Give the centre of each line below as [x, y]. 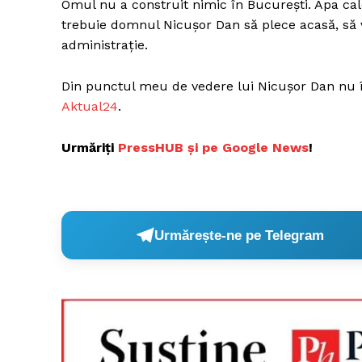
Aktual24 [90, 107]
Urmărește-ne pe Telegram [240, 235]
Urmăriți [90, 148]
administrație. [105, 45]
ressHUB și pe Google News [218, 148]
